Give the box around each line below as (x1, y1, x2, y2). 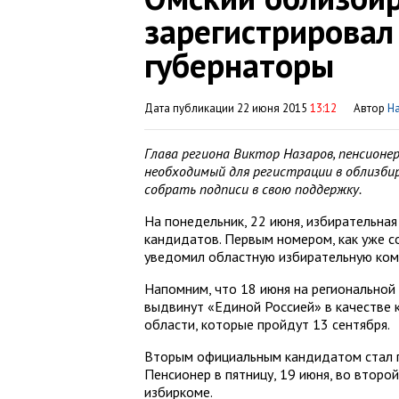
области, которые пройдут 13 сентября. (144, 315, 390, 333)
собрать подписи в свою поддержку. (144, 180, 362, 198)
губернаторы (144, 43, 334, 86)
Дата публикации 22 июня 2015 (144, 101, 310, 116)
